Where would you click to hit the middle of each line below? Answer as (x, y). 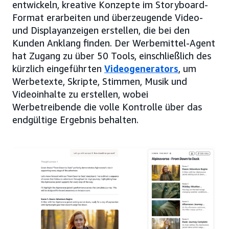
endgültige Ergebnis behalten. (75, 120)
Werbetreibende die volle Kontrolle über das (107, 107)
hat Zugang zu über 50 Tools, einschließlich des (112, 56)
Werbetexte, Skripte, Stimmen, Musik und (100, 82)
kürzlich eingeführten (58, 69)
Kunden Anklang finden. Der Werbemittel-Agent (114, 43)
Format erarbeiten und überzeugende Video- (108, 18)
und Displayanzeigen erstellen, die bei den (101, 30)
